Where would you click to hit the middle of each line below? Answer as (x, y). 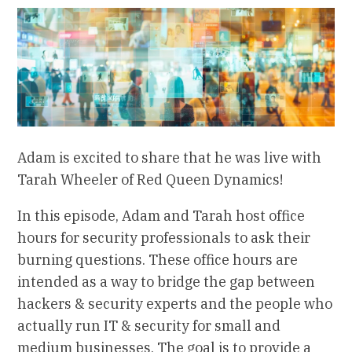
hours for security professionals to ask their (164, 238)
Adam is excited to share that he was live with (170, 158)
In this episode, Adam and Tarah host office (161, 216)
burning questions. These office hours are (158, 260)
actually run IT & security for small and (149, 326)
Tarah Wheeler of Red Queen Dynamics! (150, 180)
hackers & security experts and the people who (175, 304)
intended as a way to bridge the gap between (167, 282)
